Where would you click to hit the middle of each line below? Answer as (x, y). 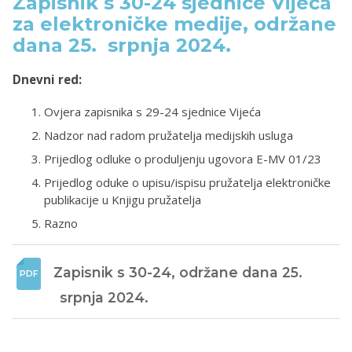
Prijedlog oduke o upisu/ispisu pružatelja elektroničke (187, 182)
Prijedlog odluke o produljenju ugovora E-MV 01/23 (183, 158)
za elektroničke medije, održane (174, 24)
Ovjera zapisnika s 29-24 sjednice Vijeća (152, 111)
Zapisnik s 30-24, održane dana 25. (178, 272)
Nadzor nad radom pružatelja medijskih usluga (169, 135)
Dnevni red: (47, 79)
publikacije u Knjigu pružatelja (123, 199)
